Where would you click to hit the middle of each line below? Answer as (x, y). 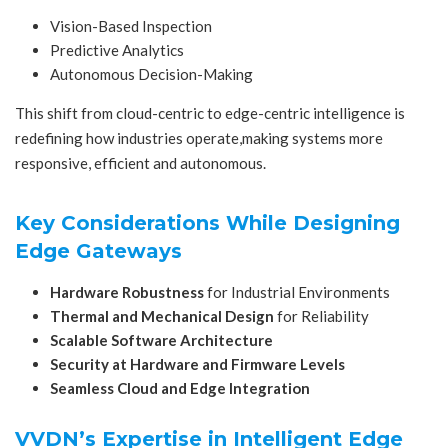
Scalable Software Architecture (161, 339)
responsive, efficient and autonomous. (140, 163)
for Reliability (321, 315)
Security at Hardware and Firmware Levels (197, 363)
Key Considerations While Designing (207, 222)
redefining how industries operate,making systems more (199, 138)
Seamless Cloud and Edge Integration (180, 387)
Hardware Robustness (127, 291)
